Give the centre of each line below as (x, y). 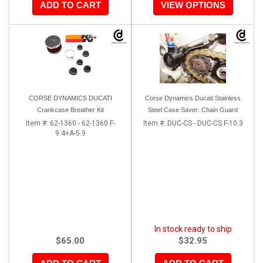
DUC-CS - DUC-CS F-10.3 (205, 123)
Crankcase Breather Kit (70, 109)
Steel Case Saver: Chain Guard (193, 109)
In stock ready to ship (193, 229)
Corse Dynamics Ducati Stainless (193, 98)
